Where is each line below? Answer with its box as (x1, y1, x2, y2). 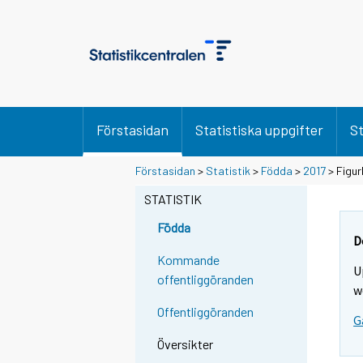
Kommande (157, 252, 220, 268)
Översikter (157, 336, 214, 352)
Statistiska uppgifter (195, 121, 323, 139)
